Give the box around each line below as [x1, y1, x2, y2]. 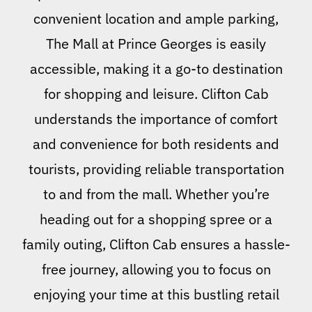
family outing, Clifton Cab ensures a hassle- [22, 235, 290, 254]
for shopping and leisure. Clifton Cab [43, 84, 269, 104]
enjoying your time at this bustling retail [33, 285, 279, 304]
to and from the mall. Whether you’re [42, 185, 270, 204]
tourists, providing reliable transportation [28, 159, 284, 179]
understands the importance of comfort [34, 109, 278, 129]
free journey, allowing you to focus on [41, 260, 271, 279]
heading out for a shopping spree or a [40, 210, 272, 229]
